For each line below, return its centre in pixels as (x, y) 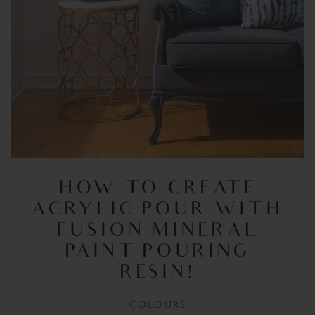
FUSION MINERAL (157, 231)
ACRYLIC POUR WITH (157, 210)
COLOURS (157, 304)
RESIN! (157, 274)
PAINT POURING (157, 252)
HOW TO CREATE (157, 189)
